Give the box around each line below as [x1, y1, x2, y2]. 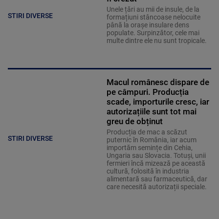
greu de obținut [106, 116, 163, 127]
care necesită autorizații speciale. [106, 183, 207, 191]
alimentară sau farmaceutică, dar [106, 175, 207, 183]
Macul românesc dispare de [106, 77, 209, 88]
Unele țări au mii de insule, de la [106, 5, 199, 14]
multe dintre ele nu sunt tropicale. [106, 37, 207, 45]
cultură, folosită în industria [106, 167, 189, 175]
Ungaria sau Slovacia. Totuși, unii [106, 152, 206, 160]
